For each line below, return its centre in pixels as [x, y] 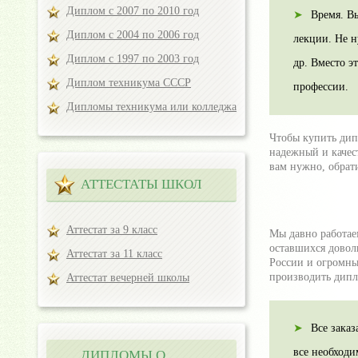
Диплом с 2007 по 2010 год [133, 11]
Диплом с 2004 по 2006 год [133, 35]
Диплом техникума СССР [129, 83]
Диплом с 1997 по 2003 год [133, 59]
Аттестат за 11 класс [114, 254]
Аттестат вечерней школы [128, 278]
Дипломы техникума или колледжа [151, 107]
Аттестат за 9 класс [112, 230]
